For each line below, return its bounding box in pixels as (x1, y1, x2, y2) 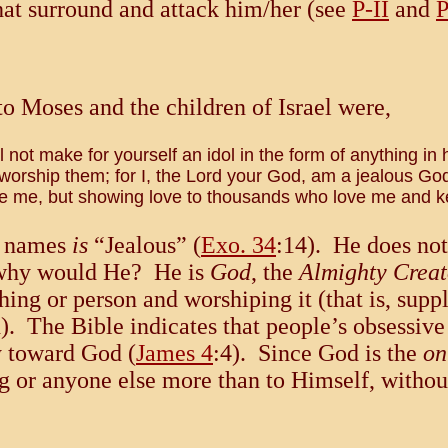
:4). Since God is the (213, 340, 423, 367)
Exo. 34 (201, 232, 276, 259)
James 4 (136, 340, 213, 367)
